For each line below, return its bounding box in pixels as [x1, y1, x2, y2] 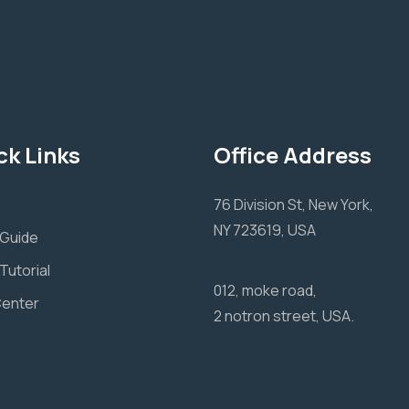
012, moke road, [214, 280, 317, 301]
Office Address [214, 140, 372, 171]
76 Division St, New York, [214, 194, 373, 215]
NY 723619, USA [214, 220, 316, 241]
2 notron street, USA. [214, 306, 354, 327]
